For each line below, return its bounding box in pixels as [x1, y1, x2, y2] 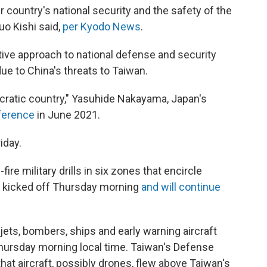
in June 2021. [35, 108, 100, 122]
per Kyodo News [63, 20, 141, 33]
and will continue [141, 181, 221, 194]
